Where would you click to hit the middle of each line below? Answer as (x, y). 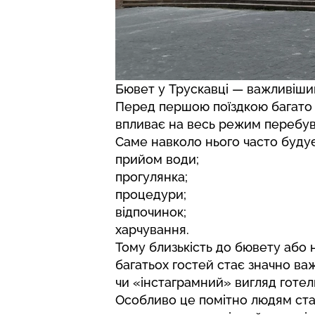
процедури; (151, 195)
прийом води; (157, 160)
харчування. (152, 230)
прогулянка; (152, 177)
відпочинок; (151, 212)
